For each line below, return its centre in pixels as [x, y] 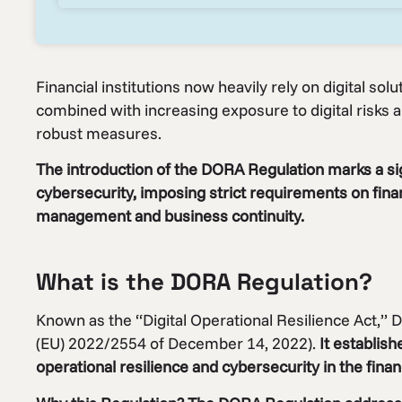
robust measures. [99, 133]
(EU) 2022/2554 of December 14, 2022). [178, 344]
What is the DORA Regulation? [204, 282]
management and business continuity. [170, 216]
